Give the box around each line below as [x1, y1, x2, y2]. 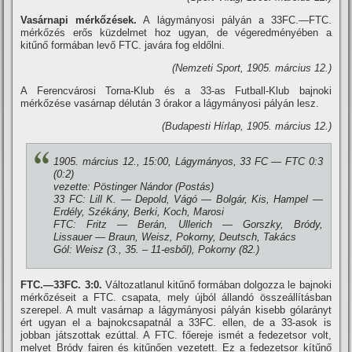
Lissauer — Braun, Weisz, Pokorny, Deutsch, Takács [53, 231, 297, 243]
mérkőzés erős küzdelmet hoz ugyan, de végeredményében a [20, 27, 332, 38]
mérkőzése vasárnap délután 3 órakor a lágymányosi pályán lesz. [20, 97, 320, 109]
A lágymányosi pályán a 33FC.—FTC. [137, 14, 332, 26]
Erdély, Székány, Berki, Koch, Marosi [53, 206, 225, 218]
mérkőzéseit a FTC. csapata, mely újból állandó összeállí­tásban [20, 291, 332, 303]
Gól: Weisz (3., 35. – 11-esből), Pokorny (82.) [53, 244, 260, 255]
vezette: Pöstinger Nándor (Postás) [53, 181, 214, 192]
